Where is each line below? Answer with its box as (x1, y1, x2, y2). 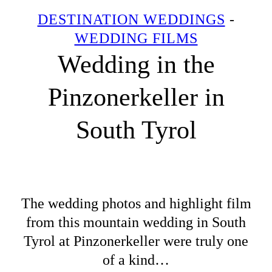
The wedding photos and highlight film (21, 195, 251, 211)
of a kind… (103, 251, 169, 268)
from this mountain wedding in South (26, 214, 246, 230)
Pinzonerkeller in (47, 83, 225, 112)
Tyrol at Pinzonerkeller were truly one (24, 233, 248, 249)
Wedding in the (57, 50, 215, 79)
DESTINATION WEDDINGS (37, 12, 225, 28)
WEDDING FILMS (74, 30, 198, 47)
